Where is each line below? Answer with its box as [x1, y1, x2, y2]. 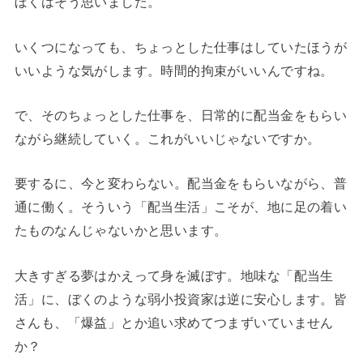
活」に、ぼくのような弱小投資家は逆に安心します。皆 [14, 291, 348, 306]
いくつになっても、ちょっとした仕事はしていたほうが [14, 39, 348, 54]
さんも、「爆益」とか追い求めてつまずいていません [14, 314, 334, 330]
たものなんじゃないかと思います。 [14, 223, 228, 238]
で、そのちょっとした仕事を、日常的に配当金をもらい [14, 108, 348, 123]
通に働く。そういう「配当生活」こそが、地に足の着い [14, 199, 348, 215]
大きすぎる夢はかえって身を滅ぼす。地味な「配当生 [14, 267, 334, 283]
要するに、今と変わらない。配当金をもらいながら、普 [14, 176, 348, 191]
